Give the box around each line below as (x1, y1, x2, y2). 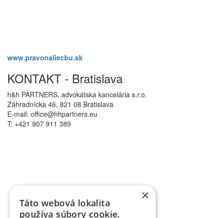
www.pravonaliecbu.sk (7, 52, 83, 62)
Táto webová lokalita (19, 197, 110, 209)
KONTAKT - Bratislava (7, 69, 123, 87)
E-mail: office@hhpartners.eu (7, 109, 97, 119)
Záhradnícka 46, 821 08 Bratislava (7, 99, 113, 109)
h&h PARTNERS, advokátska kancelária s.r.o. (7, 89, 147, 99)
